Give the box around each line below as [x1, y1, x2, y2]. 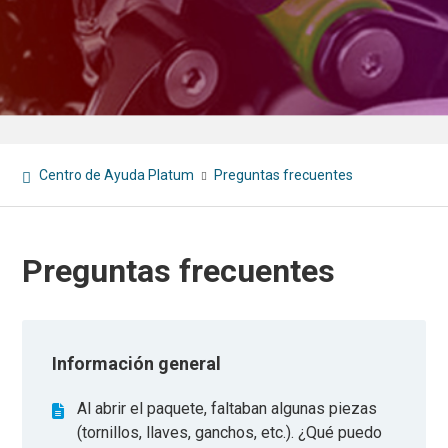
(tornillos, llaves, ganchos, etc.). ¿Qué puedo [77, 423, 383, 442]
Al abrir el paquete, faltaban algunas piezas [77, 399, 378, 418]
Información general [52, 353, 222, 374]
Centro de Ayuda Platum [39, 167, 195, 183]
